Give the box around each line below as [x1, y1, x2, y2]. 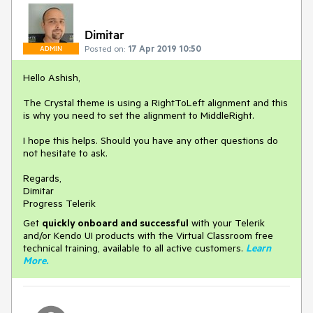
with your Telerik [189, 217, 265, 229]
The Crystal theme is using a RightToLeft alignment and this [23, 96, 288, 109]
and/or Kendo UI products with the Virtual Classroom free [23, 229, 273, 242]
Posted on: [85, 43, 125, 54]
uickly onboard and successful [48, 217, 189, 229]
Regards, [23, 172, 61, 184]
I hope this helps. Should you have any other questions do [23, 134, 278, 147]
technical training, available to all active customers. [23, 242, 243, 254]
